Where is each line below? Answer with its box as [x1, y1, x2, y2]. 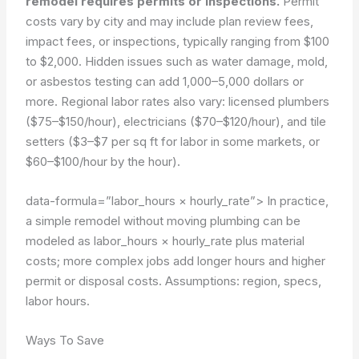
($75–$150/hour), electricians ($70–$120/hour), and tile [26, 113, 327, 129]
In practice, [264, 192, 329, 208]
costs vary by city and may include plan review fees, [26, 13, 314, 29]
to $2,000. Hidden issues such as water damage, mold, [26, 53, 329, 69]
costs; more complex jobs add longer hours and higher [26, 252, 326, 268]
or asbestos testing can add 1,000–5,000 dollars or [26, 73, 305, 89]
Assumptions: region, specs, [165, 272, 322, 288]
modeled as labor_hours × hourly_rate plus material [26, 232, 305, 248]
